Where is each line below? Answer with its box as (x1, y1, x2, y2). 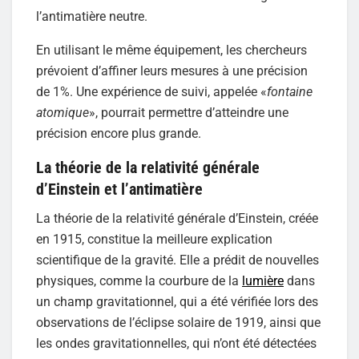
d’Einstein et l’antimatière (36, 179, 203, 200)
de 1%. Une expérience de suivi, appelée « (36, 83, 267, 99)
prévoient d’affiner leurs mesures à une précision (36, 63, 308, 79)
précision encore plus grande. (36, 125, 201, 141)
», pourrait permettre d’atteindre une (89, 104, 288, 120)
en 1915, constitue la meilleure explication (36, 232, 272, 248)
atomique (36, 104, 89, 120)
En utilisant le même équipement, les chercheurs (36, 42, 307, 58)
